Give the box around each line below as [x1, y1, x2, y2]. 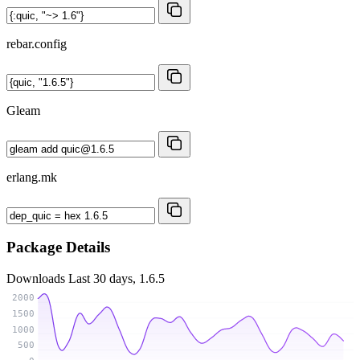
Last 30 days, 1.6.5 [68, 272, 165, 286]
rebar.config [6, 36, 67, 51]
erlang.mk [6, 170, 57, 184]
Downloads [6, 272, 68, 286]
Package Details [6, 239, 110, 256]
